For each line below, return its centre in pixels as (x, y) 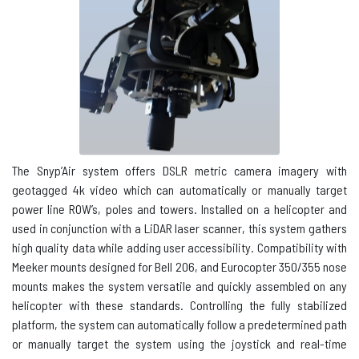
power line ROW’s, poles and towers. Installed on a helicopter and (179, 209)
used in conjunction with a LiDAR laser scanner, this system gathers (179, 228)
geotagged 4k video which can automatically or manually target (179, 190)
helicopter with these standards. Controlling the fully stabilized (179, 305)
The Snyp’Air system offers (87, 170)
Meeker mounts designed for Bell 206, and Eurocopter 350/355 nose (179, 266)
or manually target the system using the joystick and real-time (179, 343)
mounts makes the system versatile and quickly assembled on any (179, 286)
